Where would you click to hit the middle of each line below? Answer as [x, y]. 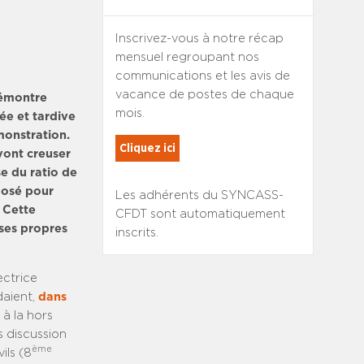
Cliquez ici [147, 148]
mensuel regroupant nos [187, 57]
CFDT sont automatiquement [200, 214]
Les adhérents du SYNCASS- [199, 195]
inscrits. [136, 233]
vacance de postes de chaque [204, 95]
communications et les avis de [202, 76]
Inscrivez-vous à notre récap [199, 39]
